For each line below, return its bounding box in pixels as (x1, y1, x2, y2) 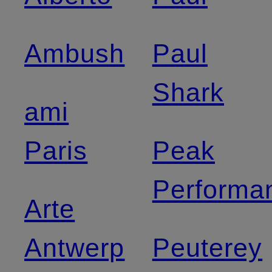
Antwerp (24, 233, 125, 262)
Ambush (24, 38, 125, 68)
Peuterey (152, 233, 263, 262)
